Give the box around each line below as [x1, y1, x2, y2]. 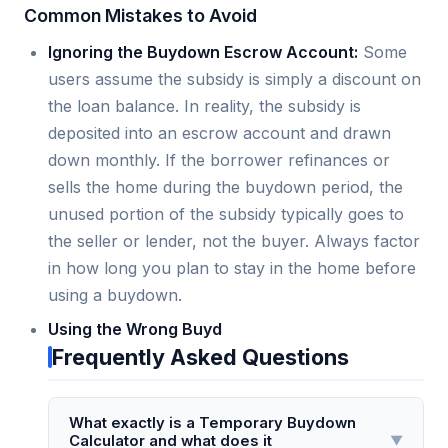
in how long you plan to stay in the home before [48, 258, 416, 279]
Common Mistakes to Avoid [24, 5, 257, 27]
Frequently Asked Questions [52, 343, 349, 370]
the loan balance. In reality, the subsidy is [48, 96, 361, 117]
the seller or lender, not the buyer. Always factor [48, 231, 420, 252]
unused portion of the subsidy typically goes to [48, 204, 404, 225]
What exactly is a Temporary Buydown [69, 413, 356, 432]
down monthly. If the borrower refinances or [48, 150, 390, 171]
